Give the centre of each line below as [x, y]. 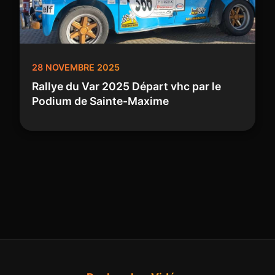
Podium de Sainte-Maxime [100, 101]
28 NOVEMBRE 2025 [76, 67]
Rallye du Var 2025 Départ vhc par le [126, 86]
